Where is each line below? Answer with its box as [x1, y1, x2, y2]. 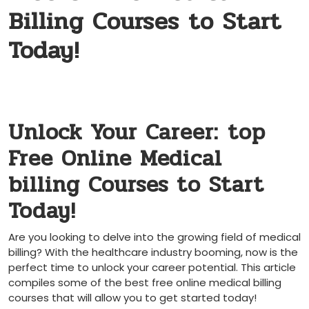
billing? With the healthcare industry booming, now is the [8, 245, 298, 259]
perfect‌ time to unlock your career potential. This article [8, 260, 296, 275]
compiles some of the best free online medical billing [8, 275, 281, 290]
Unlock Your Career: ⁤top [8, 115, 266, 149]
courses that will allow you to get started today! [8, 290, 257, 305]
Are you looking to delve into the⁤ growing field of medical [8, 230, 301, 244]
